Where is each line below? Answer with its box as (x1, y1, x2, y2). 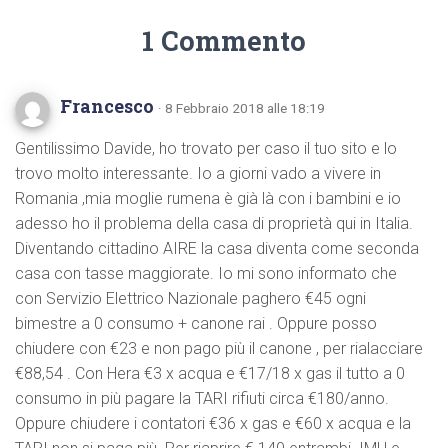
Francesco (60, 94, 158, 119)
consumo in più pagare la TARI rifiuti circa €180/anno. (15, 389, 389, 409)
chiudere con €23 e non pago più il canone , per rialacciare (15, 339, 423, 359)
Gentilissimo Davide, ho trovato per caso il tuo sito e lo (15, 139, 397, 159)
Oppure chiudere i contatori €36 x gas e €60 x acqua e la (15, 414, 411, 434)
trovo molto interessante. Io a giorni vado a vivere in (15, 164, 381, 184)
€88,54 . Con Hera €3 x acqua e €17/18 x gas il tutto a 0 (15, 364, 405, 384)
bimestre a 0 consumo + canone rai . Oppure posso (15, 314, 377, 334)
